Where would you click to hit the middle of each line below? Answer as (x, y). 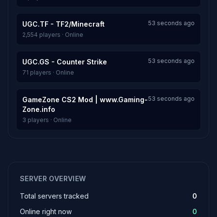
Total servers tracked (54, 196)
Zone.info (39, 109)
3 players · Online (47, 120)
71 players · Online (48, 72)
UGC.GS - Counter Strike (65, 62)
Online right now (46, 211)
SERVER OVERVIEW (53, 178)
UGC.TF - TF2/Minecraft (63, 24)
